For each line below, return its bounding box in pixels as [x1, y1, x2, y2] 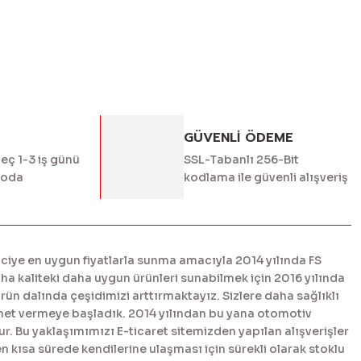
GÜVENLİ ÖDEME [184, 128, 293, 147]
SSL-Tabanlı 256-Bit [184, 152, 299, 167]
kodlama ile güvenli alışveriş [184, 170, 348, 185]
